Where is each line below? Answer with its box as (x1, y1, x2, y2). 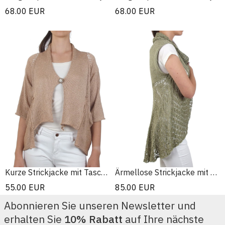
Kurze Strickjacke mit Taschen (101, 167, 107, 177)
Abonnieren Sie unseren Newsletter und (4, 198, 196, 212)
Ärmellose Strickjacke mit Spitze (210, 167, 217, 177)
